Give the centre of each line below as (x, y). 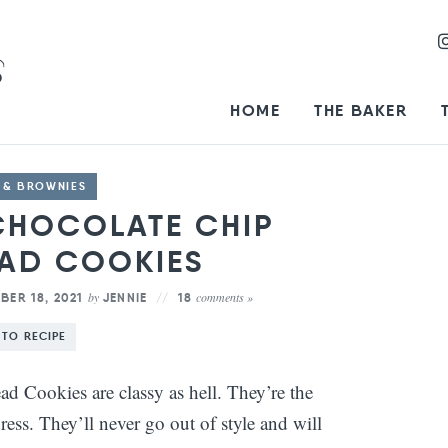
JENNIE (125, 297)
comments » (225, 297)
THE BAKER (361, 110)
